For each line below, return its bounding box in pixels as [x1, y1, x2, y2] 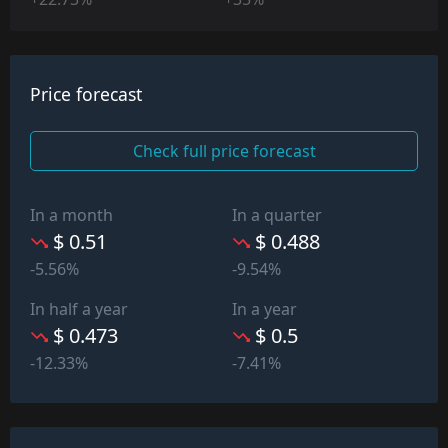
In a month [30, 203, 113, 226]
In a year [232, 297, 297, 320]
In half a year [30, 297, 128, 320]
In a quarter [232, 203, 322, 226]
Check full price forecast [132, 139, 316, 162]
